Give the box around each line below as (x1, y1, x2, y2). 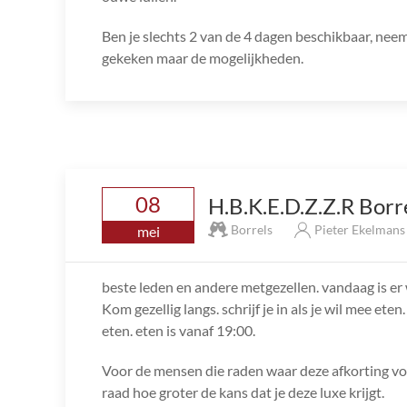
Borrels (228, 221, 275, 237)
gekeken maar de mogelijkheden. (102, 49, 303, 67)
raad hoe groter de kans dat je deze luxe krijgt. (102, 383, 384, 402)
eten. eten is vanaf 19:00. (102, 322, 255, 340)
